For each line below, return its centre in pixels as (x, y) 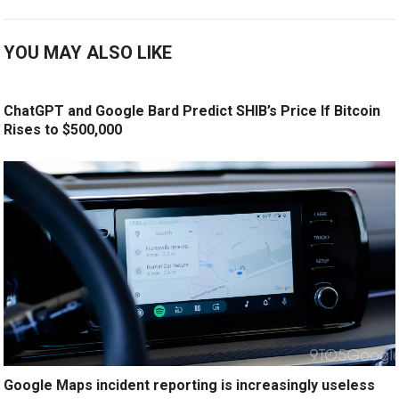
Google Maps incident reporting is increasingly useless (190, 386)
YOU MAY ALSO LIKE (88, 53)
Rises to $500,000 (63, 130)
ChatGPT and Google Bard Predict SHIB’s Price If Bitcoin (192, 111)
